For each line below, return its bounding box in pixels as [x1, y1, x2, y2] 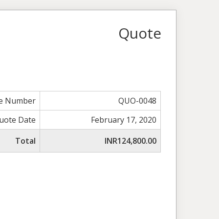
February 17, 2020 [91, 114, 157, 125]
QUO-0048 [118, 95, 157, 106]
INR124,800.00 [105, 135, 157, 146]
